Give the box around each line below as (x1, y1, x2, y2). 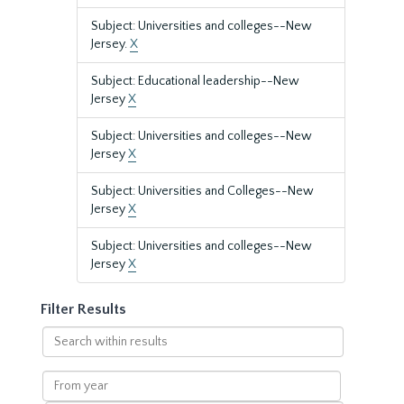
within (41, 345, 78, 360)
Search (41, 327, 81, 342)
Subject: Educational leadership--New (91, 74, 299, 88)
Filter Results (41, 301, 126, 317)
